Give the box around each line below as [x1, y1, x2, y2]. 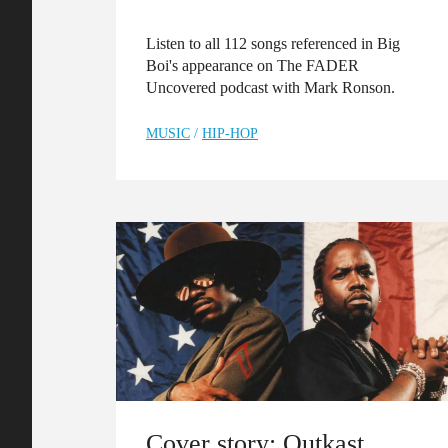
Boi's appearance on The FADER [146, 56, 359, 74]
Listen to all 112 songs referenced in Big [146, 34, 400, 52]
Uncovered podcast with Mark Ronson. [146, 78, 395, 96]
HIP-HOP [202, 125, 258, 141]
